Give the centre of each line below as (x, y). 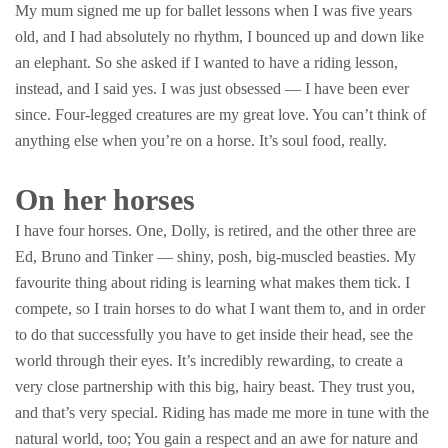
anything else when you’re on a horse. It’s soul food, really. (201, 140)
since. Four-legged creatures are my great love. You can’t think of (220, 114)
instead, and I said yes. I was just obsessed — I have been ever (212, 88)
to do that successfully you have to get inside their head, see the (214, 334)
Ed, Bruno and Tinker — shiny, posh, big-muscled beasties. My (215, 256)
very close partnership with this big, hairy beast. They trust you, (215, 386)
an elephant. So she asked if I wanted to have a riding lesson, (206, 62)
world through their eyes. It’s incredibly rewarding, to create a (209, 360)
